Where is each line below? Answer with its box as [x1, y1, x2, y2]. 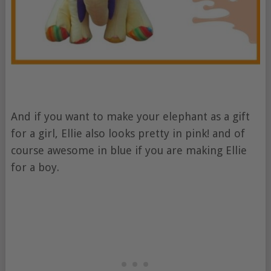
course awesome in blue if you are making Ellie [10, 143, 247, 157]
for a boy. [10, 160, 59, 174]
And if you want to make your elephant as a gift [10, 109, 250, 123]
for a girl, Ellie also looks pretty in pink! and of [10, 126, 245, 140]
